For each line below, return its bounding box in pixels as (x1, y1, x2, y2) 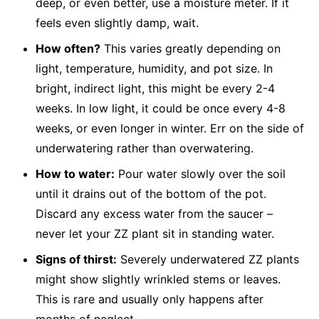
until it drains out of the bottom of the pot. (36, 187, 266, 201)
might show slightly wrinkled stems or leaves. (36, 272, 281, 286)
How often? (36, 41, 100, 56)
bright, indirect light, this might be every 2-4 (36, 81, 275, 95)
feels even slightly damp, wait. (36, 16, 199, 30)
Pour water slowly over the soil (115, 167, 286, 181)
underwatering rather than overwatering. (36, 141, 253, 155)
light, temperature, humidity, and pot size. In (36, 61, 273, 75)
